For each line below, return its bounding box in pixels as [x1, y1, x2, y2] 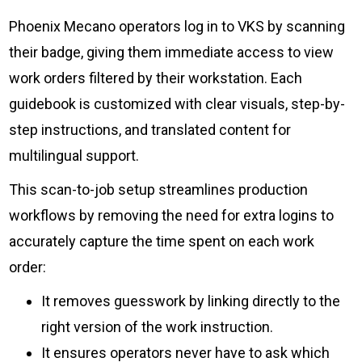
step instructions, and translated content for [9, 120, 292, 138]
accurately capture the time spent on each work [9, 232, 315, 250]
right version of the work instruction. [41, 318, 274, 335]
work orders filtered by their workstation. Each [9, 69, 303, 86]
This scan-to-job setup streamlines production [9, 180, 309, 198]
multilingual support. [9, 146, 140, 164]
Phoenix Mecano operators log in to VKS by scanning [9, 17, 346, 35]
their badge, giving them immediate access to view [9, 43, 335, 61]
